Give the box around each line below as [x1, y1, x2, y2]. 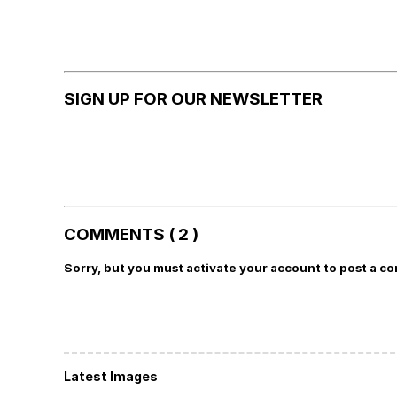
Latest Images [64, 368, 158, 384]
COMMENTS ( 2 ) [64, 223, 198, 245]
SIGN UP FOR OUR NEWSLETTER [64, 89, 323, 110]
